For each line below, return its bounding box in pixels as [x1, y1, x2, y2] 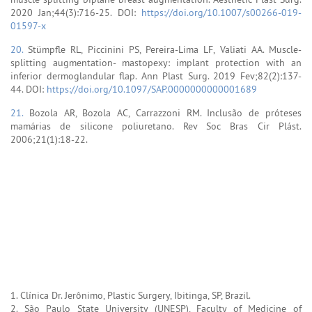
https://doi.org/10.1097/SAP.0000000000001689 [47, 82, 257, 95]
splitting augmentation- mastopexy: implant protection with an [10, 56, 302, 69]
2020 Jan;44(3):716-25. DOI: [10, 6, 141, 19]
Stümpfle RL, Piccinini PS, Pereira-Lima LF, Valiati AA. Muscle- [28, 42, 302, 56]
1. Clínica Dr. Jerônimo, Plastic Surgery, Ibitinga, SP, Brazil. [10, 288, 251, 302]
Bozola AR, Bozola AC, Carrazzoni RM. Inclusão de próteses [29, 106, 302, 119]
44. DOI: [10, 82, 47, 95]
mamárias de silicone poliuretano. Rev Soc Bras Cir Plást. [10, 119, 302, 132]
